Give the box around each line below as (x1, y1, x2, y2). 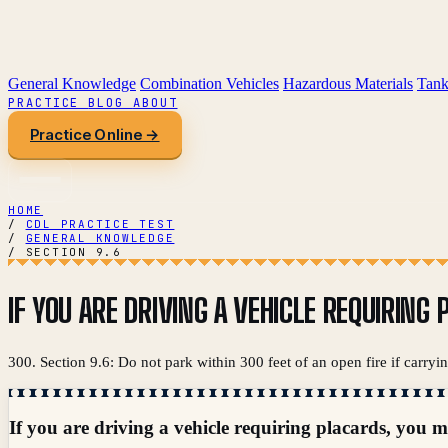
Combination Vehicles (140, 75, 279, 92)
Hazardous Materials (283, 75, 413, 92)
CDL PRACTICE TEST (25, 217, 175, 231)
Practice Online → (30, 125, 160, 144)
